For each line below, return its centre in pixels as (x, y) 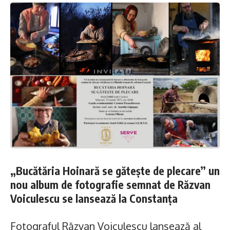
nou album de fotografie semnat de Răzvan (110, 185)
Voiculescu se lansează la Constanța (94, 199)
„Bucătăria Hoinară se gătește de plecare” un (115, 171)
